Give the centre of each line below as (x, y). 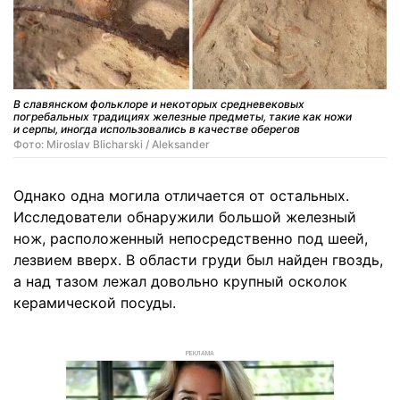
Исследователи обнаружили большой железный (185, 217)
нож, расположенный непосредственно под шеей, (191, 238)
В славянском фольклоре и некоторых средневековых (159, 104)
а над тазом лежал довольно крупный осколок (180, 281)
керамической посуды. (95, 302)
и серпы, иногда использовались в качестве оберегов (157, 129)
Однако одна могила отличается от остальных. (181, 195)
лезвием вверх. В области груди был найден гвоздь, (198, 259)
